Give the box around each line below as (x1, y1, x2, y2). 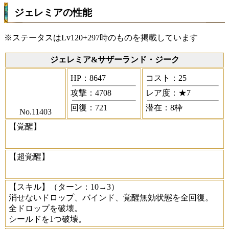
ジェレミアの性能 (14, 7, 92, 18)
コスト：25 (146, 74, 187, 83)
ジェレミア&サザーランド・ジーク (50, 55, 179, 64)
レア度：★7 (146, 88, 191, 98)
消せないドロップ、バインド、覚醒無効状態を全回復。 (9, 193, 213, 202)
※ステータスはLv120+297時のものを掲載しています (4, 33, 198, 42)
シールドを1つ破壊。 (9, 215, 86, 224)
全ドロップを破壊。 (9, 204, 82, 213)
